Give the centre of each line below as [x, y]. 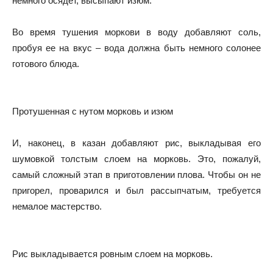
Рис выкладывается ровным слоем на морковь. [112, 253]
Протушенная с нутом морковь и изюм [93, 111]
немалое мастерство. [57, 206]
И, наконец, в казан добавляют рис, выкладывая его [136, 143]
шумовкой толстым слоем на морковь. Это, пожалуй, [136, 158]
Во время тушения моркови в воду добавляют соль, [136, 32]
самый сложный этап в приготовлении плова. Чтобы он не [136, 174]
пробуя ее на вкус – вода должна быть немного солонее [136, 48]
